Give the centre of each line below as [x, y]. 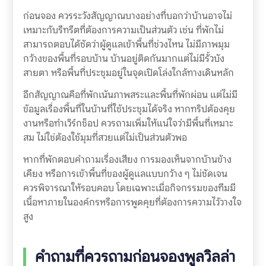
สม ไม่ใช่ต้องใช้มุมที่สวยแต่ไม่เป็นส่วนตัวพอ [105, 138]
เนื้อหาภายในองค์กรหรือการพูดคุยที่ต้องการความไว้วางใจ [132, 202]
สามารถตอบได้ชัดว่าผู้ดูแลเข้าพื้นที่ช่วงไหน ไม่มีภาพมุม [126, 45]
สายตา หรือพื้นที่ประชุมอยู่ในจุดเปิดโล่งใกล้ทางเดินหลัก [128, 73]
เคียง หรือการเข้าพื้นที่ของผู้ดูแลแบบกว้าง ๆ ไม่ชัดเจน [125, 174]
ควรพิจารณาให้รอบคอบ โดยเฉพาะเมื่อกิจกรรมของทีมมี [129, 188]
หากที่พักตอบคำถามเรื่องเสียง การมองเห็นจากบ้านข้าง [127, 160]
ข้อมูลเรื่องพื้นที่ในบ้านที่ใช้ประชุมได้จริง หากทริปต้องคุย [129, 109]
